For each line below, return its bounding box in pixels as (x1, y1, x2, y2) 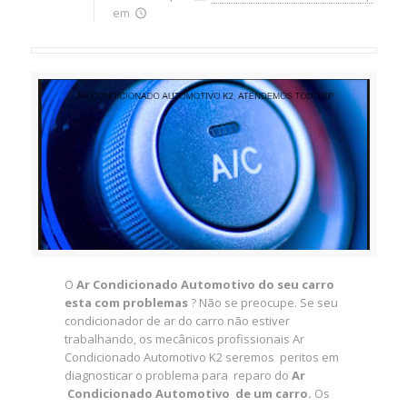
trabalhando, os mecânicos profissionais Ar (64, 331, 304, 348)
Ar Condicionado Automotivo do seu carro (75, 276, 334, 293)
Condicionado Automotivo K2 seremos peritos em (64, 349, 339, 366)
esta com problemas (64, 294, 188, 312)
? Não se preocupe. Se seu (187, 294, 338, 312)
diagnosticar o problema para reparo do (64, 367, 289, 384)
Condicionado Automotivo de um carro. (64, 385, 312, 402)
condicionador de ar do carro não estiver (64, 313, 290, 330)
